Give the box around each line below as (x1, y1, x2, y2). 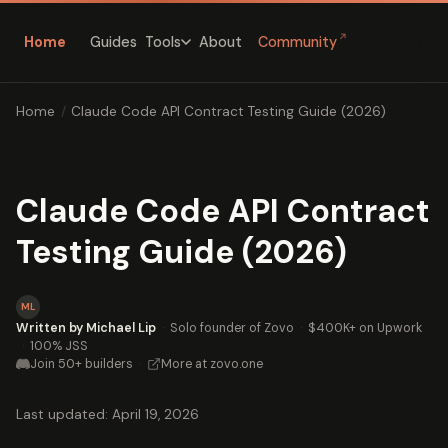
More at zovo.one (161, 355, 263, 372)
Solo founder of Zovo (170, 319, 294, 336)
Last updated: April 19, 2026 (16, 405, 199, 423)
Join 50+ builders (30, 355, 133, 372)
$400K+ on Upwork (308, 319, 422, 336)
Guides (90, 32, 137, 51)
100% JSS (30, 337, 88, 354)
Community (258, 33, 337, 52)
